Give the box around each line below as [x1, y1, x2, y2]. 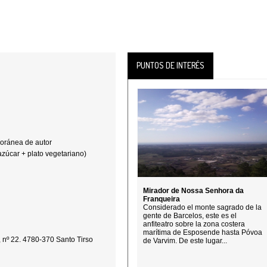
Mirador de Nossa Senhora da [143, 187, 244, 195]
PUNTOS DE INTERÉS [136, 60, 204, 70]
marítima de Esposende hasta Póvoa [143, 228, 262, 237]
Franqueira [143, 195, 180, 203]
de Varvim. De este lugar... [143, 237, 227, 245]
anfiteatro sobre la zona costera [143, 220, 245, 228]
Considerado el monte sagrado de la [143, 203, 262, 212]
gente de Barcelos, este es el [143, 212, 237, 220]
